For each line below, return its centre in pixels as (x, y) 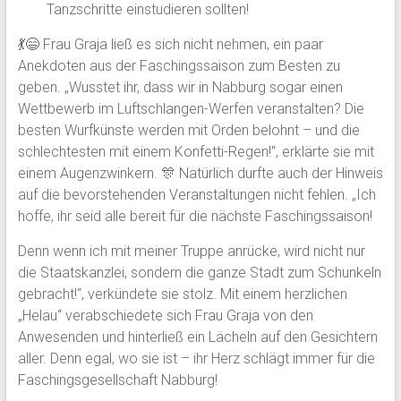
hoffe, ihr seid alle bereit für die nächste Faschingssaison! (195, 216)
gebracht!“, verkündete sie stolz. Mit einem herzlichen (182, 294)
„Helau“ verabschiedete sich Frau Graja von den (165, 316)
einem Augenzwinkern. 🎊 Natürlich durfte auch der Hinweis (200, 173)
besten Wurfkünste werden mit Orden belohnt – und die (188, 130)
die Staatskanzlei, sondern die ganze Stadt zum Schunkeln (199, 273)
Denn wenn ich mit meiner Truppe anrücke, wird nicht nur (191, 251)
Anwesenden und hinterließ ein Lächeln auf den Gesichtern (197, 337)
